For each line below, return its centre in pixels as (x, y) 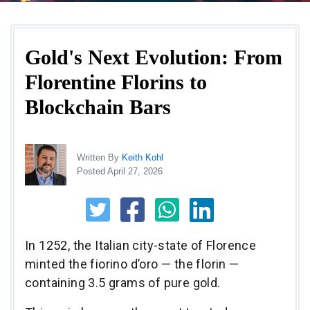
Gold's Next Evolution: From (154, 57)
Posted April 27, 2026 (120, 171)
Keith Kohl (143, 157)
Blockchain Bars (98, 107)
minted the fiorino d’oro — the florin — (132, 264)
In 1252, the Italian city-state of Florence (141, 245)
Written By (99, 157)
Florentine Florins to (116, 82)
